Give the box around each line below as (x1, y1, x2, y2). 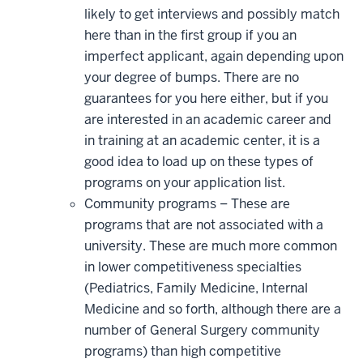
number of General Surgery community (84, 321, 320, 339)
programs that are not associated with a (84, 216, 323, 233)
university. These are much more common (84, 237, 337, 254)
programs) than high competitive (84, 342, 281, 360)
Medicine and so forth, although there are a (84, 300, 341, 318)
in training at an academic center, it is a (84, 131, 320, 149)
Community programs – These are (84, 194, 290, 212)
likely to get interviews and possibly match (84, 5, 340, 23)
